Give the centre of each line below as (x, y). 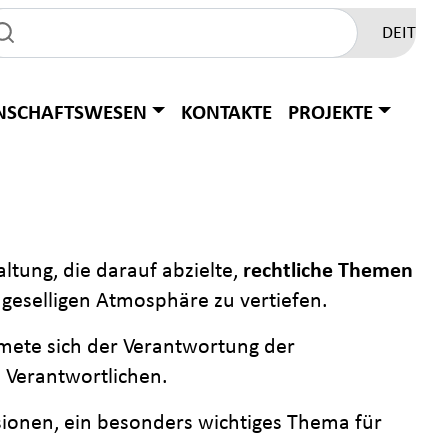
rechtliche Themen (328, 272)
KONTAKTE (226, 113)
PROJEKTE (330, 113)
